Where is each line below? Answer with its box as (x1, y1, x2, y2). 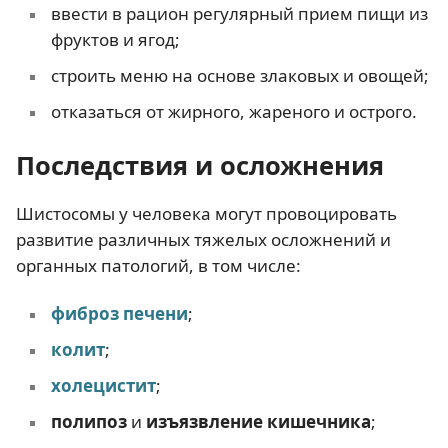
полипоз (50, 409, 127, 433)
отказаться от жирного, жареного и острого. (50, 100, 417, 124)
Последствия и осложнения (16, 148, 384, 183)
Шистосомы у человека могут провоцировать (16, 202, 397, 226)
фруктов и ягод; (50, 28, 180, 52)
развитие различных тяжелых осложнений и (16, 228, 391, 252)
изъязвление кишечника (145, 409, 371, 433)
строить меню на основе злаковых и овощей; (50, 64, 429, 88)
